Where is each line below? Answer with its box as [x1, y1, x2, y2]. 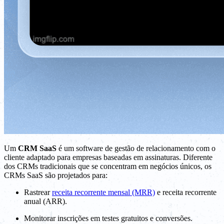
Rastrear [24, 188, 52, 197]
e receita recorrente [155, 188, 216, 197]
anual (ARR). [24, 197, 67, 206]
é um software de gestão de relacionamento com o [56, 144, 215, 153]
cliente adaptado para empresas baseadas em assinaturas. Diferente [4, 153, 212, 162]
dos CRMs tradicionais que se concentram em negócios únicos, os [4, 162, 211, 171]
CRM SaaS [18, 144, 56, 153]
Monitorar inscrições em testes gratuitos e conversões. [24, 214, 192, 223]
